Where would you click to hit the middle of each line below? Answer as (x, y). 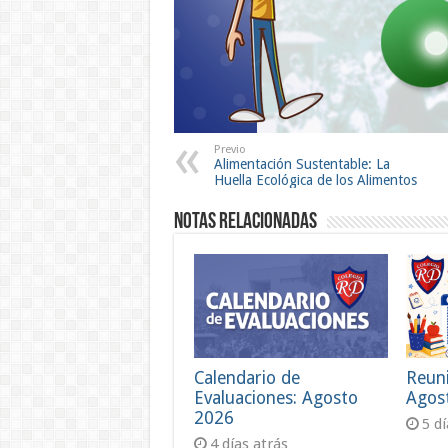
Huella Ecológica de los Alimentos (315, 180)
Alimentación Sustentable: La (301, 164)
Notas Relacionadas (245, 223)
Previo (229, 150)
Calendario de (246, 377)
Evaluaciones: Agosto (275, 397)
